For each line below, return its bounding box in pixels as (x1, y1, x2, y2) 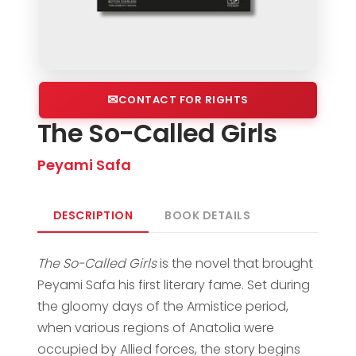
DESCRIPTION (52, 207, 133, 223)
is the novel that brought (156, 253, 313, 273)
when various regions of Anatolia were (37, 318, 274, 337)
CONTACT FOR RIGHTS (118, 91, 249, 107)
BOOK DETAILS (164, 207, 251, 223)
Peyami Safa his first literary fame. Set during (37, 275, 310, 294)
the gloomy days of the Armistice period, (37, 296, 288, 315)
